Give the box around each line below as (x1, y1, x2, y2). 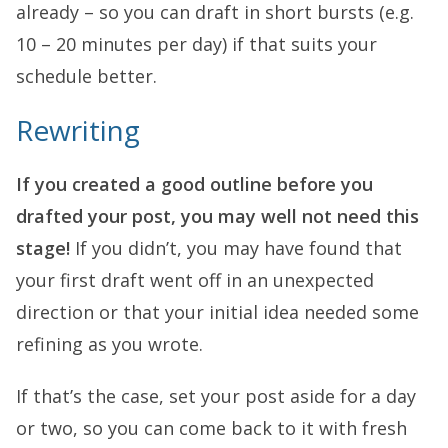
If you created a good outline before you (16, 171, 373, 196)
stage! (16, 235, 70, 260)
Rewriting (16, 110, 140, 149)
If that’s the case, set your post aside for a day (16, 383, 416, 408)
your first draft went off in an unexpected (16, 267, 374, 292)
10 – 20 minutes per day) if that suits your (16, 31, 377, 56)
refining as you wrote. (16, 331, 203, 356)
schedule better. (16, 63, 157, 88)
